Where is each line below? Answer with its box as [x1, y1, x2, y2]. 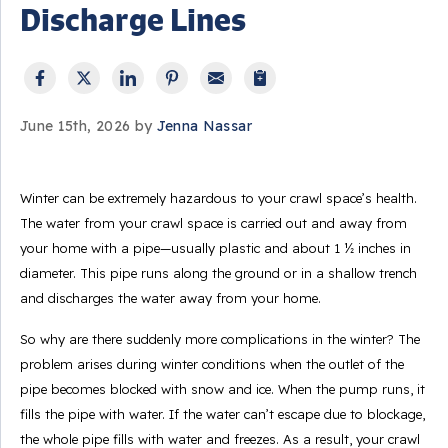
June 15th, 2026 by [20, 117, 157, 135]
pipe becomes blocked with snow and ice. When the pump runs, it [20, 381, 425, 397]
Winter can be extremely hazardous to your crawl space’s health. [20, 190, 417, 206]
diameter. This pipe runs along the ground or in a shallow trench [20, 265, 417, 281]
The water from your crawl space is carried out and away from [20, 215, 407, 231]
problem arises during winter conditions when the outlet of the [20, 356, 404, 372]
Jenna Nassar [156, 117, 252, 135]
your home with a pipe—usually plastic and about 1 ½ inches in [20, 240, 411, 256]
